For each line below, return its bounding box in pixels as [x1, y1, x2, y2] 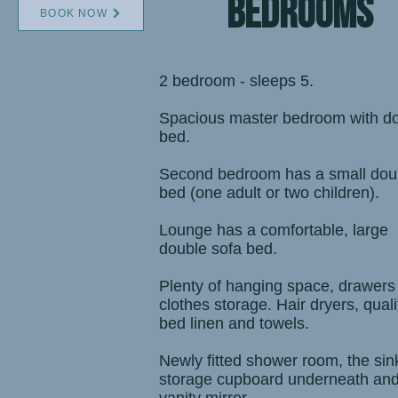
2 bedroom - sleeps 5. [159, 72, 314, 90]
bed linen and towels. [159, 314, 309, 332]
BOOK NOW [40, 7, 107, 20]
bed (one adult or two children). [159, 184, 379, 202]
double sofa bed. [159, 240, 277, 258]
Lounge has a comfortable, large [159, 221, 388, 239]
